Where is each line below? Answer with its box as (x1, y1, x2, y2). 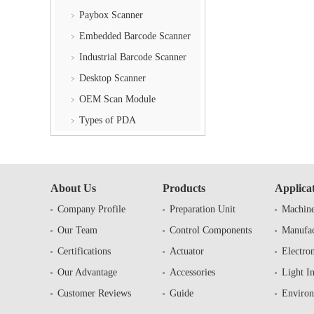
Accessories (170, 266, 215, 278)
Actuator (170, 245, 204, 257)
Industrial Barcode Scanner (79, 52, 187, 63)
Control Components (170, 224, 252, 235)
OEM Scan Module (79, 94, 156, 105)
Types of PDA (79, 115, 137, 126)
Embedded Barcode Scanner (79, 31, 191, 42)
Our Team (57, 224, 97, 235)
